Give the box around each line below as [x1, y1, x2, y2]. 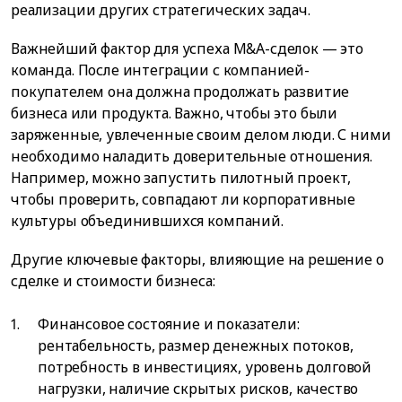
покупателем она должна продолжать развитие [11, 82, 350, 101]
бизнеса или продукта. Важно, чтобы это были [11, 103, 338, 123]
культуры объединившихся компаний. [11, 211, 284, 231]
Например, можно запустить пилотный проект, [11, 168, 352, 188]
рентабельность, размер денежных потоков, [38, 336, 354, 356]
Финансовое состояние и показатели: [38, 314, 300, 335]
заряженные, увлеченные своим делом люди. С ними [11, 125, 391, 144]
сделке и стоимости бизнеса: [11, 271, 215, 292]
